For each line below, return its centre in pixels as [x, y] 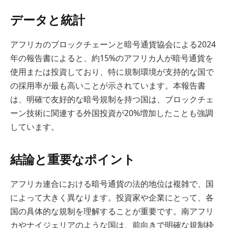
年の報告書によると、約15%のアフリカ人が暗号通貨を [112, 58]
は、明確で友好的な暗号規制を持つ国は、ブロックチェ [112, 99]
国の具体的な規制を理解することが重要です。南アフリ [112, 211]
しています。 [35, 126]
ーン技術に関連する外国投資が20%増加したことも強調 [112, 113]
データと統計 [48, 19]
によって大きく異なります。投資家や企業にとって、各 [112, 197]
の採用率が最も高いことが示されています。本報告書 [108, 85]
